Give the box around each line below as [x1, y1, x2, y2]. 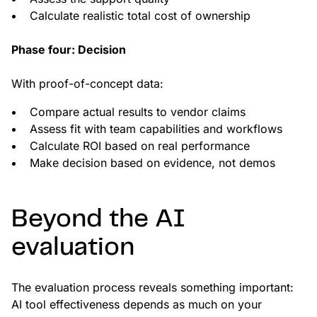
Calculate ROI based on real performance [30, 139, 250, 154]
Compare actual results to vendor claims [30, 105, 246, 120]
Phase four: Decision [11, 42, 126, 57]
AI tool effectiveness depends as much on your [11, 297, 262, 312]
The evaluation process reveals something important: [11, 280, 294, 295]
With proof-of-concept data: [11, 76, 163, 91]
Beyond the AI [11, 207, 185, 232]
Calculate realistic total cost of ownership [30, 8, 250, 23]
